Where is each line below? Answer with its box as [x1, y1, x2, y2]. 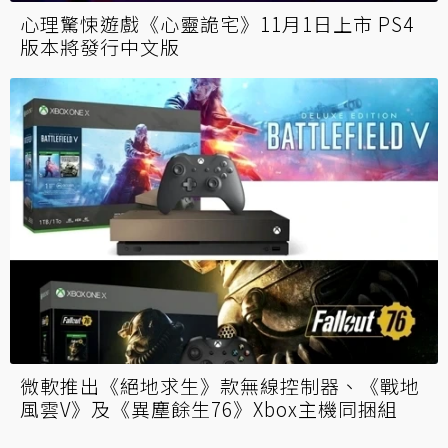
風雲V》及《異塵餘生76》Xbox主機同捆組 [20, 394, 398, 422]
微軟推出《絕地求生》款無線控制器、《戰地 [20, 371, 420, 399]
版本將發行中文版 [20, 33, 180, 61]
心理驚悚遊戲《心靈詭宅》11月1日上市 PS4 [20, 10, 414, 38]
